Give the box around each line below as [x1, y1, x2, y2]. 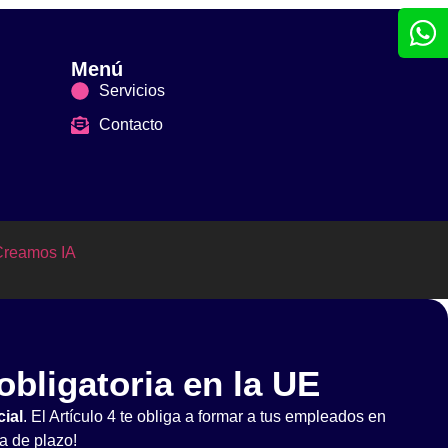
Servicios [98, 82, 165, 99]
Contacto [98, 116, 163, 133]
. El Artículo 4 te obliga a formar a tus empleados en [22, 408, 386, 426]
